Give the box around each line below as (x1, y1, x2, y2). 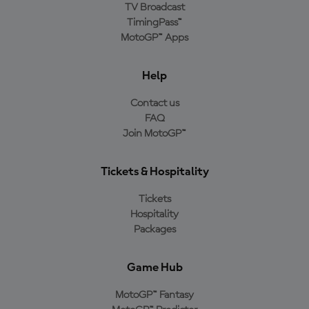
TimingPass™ (127, 17, 182, 28)
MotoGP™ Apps (121, 32, 188, 43)
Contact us (130, 98, 179, 109)
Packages (133, 224, 176, 235)
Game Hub (126, 261, 183, 274)
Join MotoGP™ (123, 128, 186, 139)
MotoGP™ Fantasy (115, 290, 194, 301)
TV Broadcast (124, 2, 185, 13)
